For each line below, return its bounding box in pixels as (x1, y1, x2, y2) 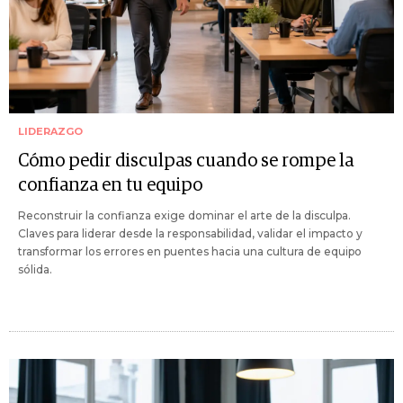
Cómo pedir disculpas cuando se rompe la (18, 151, 354, 170)
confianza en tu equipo (18, 175, 202, 194)
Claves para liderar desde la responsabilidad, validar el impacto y (18, 226, 363, 240)
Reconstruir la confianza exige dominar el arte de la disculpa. (18, 208, 351, 222)
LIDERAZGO (18, 124, 83, 138)
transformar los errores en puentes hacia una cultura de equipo (18, 244, 362, 258)
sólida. (18, 262, 52, 276)
